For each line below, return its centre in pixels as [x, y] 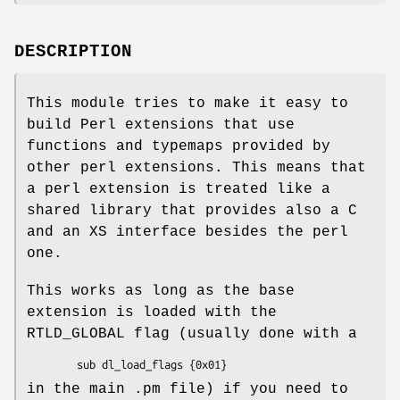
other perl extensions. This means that [196, 167]
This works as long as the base [161, 291]
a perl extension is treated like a [179, 189]
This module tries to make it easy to [187, 103]
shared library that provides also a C [192, 210]
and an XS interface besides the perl [187, 232]
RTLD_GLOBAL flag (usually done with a [192, 333]
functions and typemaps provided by [179, 146]
